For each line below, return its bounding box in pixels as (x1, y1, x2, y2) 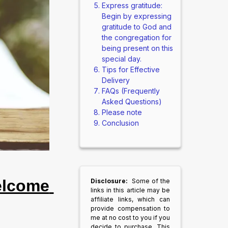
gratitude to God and (101, 22, 172, 31)
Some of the (132, 177, 170, 185)
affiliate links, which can (91, 195, 170, 203)
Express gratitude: (101, 1, 162, 10)
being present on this (101, 44, 173, 52)
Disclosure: (91, 177, 130, 185)
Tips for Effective (101, 65, 160, 74)
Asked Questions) (101, 97, 162, 106)
